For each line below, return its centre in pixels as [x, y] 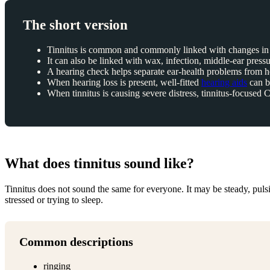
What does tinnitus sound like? [99, 164]
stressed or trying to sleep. [54, 200]
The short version [75, 24]
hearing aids [224, 83]
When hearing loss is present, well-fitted [124, 83]
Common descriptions [76, 242]
